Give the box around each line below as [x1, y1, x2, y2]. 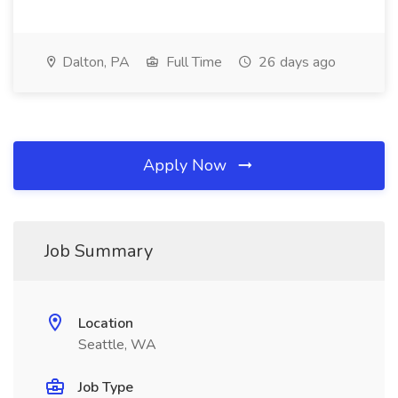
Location [78, 314, 133, 333]
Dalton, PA [59, 52, 130, 72]
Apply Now [143, 155, 231, 176]
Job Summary [44, 239, 153, 263]
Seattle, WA [78, 335, 156, 354]
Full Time [163, 52, 222, 72]
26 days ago [255, 52, 336, 72]
